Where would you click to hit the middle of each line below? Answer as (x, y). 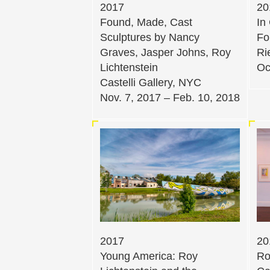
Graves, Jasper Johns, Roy (165, 52)
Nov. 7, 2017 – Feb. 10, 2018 (170, 97)
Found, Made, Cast (146, 22)
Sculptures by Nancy (150, 37)
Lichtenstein (129, 67)
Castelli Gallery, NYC (151, 82)
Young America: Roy (149, 256)
